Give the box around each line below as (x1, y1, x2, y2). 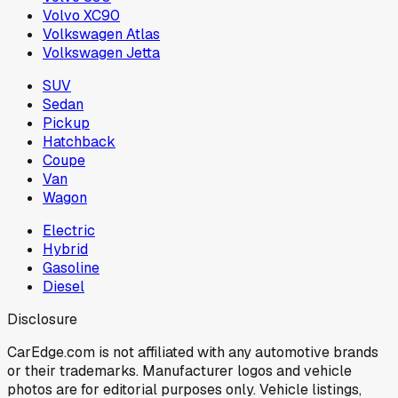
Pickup (43, 113, 90, 132)
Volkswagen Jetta (43, 43, 160, 62)
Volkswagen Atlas (43, 24, 160, 44)
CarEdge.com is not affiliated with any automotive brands (7, 342, 378, 362)
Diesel (43, 276, 84, 296)
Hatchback (43, 131, 115, 151)
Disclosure (7, 309, 77, 329)
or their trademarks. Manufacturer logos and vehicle (7, 361, 352, 380)
